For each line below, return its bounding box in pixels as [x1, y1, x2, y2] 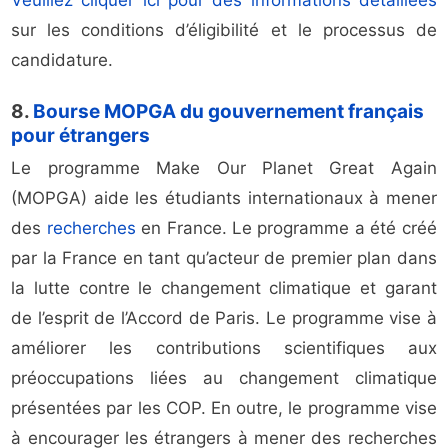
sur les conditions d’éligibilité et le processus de [11, 20, 437, 41]
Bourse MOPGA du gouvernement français [33, 100, 425, 124]
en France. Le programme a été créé [135, 218, 437, 239]
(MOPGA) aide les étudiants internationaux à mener [11, 188, 437, 209]
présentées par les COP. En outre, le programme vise [11, 398, 437, 419]
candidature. [11, 50, 114, 71]
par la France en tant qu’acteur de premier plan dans [11, 248, 437, 269]
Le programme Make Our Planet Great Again [11, 158, 437, 179]
